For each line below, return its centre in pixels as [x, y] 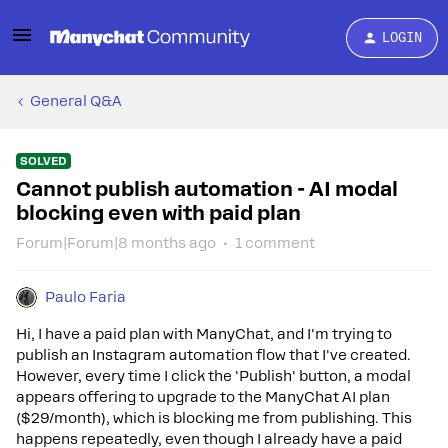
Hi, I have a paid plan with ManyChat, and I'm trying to [204, 334]
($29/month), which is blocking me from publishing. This [214, 418]
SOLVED [43, 161]
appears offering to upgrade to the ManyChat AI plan [203, 397]
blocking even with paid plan [158, 213]
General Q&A [76, 101]
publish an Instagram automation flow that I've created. [213, 355]
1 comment [275, 243]
